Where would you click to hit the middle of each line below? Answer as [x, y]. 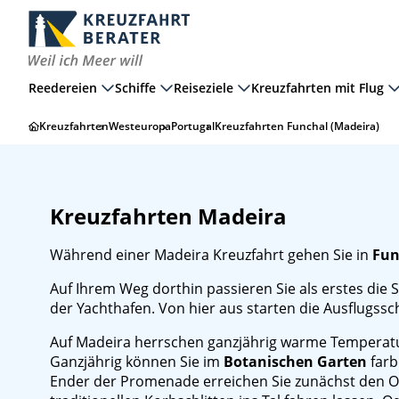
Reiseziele [204, 87]
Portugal [193, 126]
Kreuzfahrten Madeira [168, 216]
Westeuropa [140, 126]
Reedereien [63, 87]
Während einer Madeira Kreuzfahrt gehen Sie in [211, 255]
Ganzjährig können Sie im [137, 362]
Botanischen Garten [295, 362]
